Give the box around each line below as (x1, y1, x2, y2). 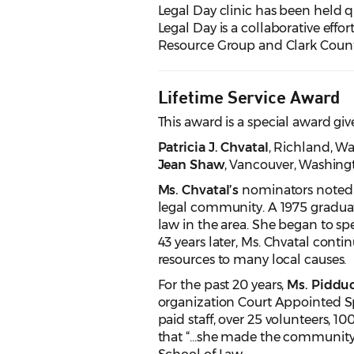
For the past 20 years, (157, 277, 288, 293)
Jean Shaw (157, 157, 224, 173)
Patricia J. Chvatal (157, 140, 269, 156)
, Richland (268, 140, 330, 156)
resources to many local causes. (157, 252, 347, 268)
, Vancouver (224, 157, 294, 173)
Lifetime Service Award (157, 85, 341, 107)
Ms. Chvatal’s (157, 183, 239, 198)
